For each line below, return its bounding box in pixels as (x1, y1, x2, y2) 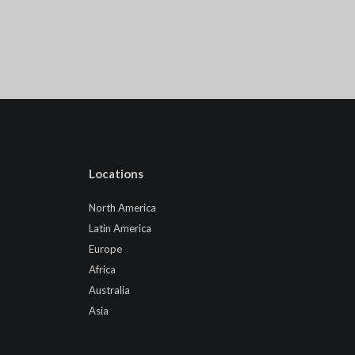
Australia (89, 283, 130, 296)
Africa (89, 262, 116, 276)
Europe (89, 242, 122, 255)
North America (89, 200, 156, 214)
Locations (89, 166, 143, 181)
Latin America (89, 221, 151, 235)
